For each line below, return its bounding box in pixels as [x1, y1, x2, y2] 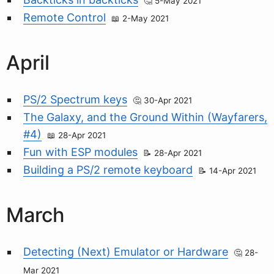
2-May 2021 [122, 13, 169, 24]
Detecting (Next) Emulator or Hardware [23, 245, 228, 258]
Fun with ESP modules [23, 146, 138, 159]
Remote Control [23, 11, 106, 24]
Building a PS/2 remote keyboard [23, 163, 193, 177]
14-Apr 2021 [209, 166, 256, 176]
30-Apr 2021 [144, 95, 192, 106]
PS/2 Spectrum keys [23, 93, 127, 106]
